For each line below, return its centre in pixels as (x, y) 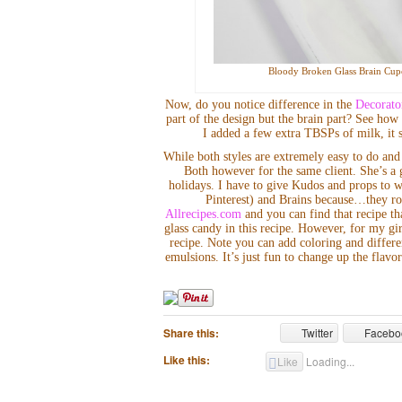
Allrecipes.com (203, 214)
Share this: (191, 332)
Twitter (318, 332)
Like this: (187, 359)
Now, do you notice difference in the (261, 104)
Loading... (330, 361)
